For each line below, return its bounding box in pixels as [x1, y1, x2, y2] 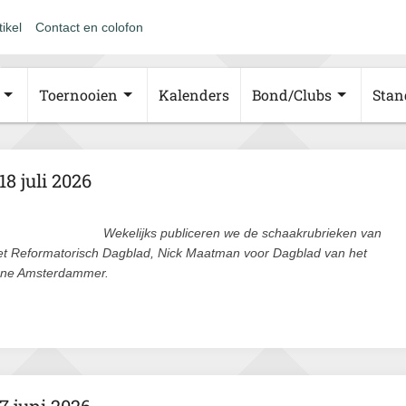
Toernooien [39, 85, 118, 104]
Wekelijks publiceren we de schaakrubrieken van [103, 226, 382, 240]
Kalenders [159, 85, 229, 104]
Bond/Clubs [252, 85, 332, 104]
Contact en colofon [35, 20, 143, 34]
